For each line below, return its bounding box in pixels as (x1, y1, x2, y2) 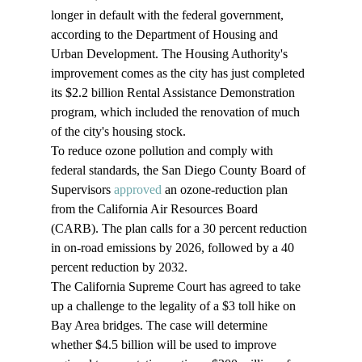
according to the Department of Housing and (50, 27, 281, 42)
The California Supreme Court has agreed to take (50, 280, 304, 294)
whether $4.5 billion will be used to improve (50, 338, 280, 352)
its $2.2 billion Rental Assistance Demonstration (50, 86, 298, 100)
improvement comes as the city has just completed (50, 66, 308, 81)
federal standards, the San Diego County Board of (50, 163, 309, 178)
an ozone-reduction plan (161, 183, 291, 197)
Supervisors (50, 183, 114, 197)
